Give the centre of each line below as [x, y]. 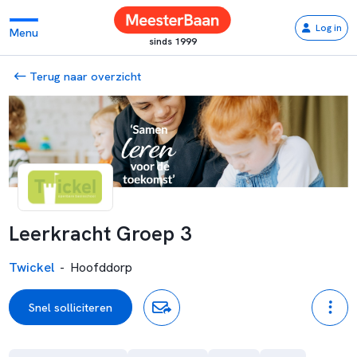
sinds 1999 [173, 41]
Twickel [31, 267]
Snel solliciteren [70, 308]
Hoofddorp [102, 267]
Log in [328, 27]
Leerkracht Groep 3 [100, 234]
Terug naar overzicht [84, 76]
